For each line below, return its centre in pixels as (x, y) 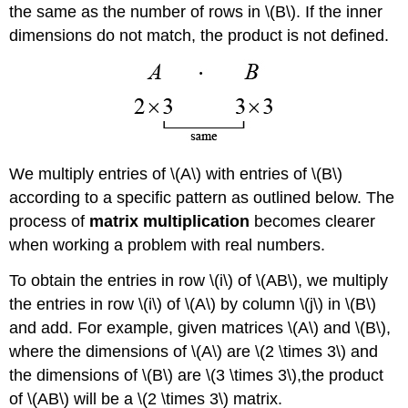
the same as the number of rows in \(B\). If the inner (196, 12)
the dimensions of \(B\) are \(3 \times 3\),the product (197, 375)
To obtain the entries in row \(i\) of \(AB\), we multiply (199, 280)
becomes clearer (313, 222)
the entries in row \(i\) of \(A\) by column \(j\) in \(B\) (193, 304)
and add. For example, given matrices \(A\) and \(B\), (200, 327)
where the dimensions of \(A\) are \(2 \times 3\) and (194, 351)
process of (50, 222)
